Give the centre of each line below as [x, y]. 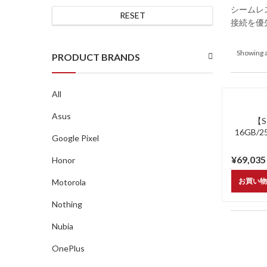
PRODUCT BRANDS [96, 57]
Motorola [69, 182]
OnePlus [68, 248]
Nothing [67, 204]
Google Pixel [75, 138]
